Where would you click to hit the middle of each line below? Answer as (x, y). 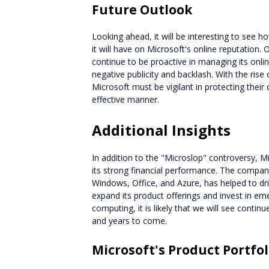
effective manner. (125, 99)
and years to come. (129, 221)
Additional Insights (161, 130)
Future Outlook (142, 10)
